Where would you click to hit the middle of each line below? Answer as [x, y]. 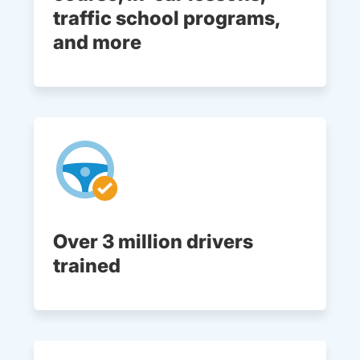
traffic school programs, [166, 18]
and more [97, 43]
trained [89, 266]
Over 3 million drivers [153, 242]
